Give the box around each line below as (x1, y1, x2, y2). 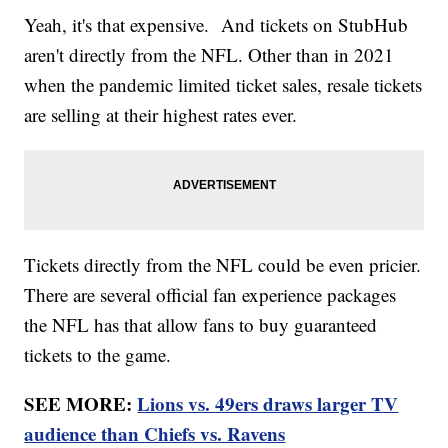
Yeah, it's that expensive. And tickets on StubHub (24, 11, 409, 37)
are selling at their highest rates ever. (24, 101, 304, 127)
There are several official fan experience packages (24, 281, 397, 307)
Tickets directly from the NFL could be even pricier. (24, 251, 422, 277)
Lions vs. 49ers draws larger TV (137, 389, 399, 417)
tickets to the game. (24, 341, 178, 367)
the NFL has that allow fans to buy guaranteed (24, 311, 378, 337)
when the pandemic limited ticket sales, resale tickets (24, 71, 423, 97)
